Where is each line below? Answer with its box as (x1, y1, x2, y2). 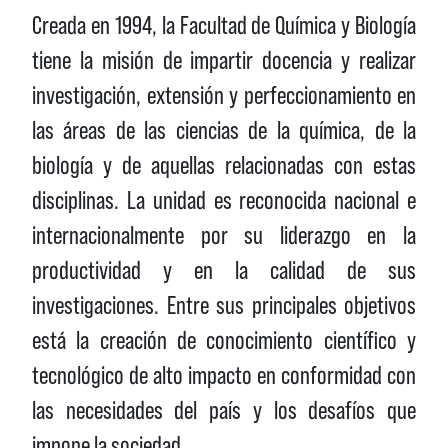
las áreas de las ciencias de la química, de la (32, 115, 416, 145)
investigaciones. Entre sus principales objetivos (32, 290, 416, 320)
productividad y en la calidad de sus (32, 255, 416, 285)
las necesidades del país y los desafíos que (32, 395, 416, 425)
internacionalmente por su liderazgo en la (32, 220, 416, 250)
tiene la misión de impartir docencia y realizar (32, 45, 416, 75)
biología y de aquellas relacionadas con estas (32, 150, 416, 180)
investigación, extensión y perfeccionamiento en (32, 80, 416, 110)
